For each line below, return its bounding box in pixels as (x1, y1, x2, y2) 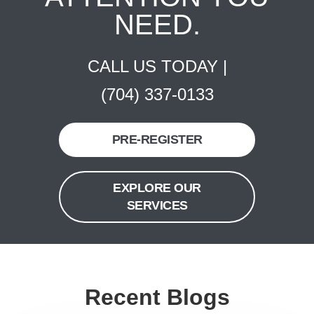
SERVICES (126, 198, 188, 213)
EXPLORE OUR (113, 181, 201, 196)
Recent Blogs (84, 285, 230, 310)
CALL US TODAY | (87, 57, 227, 76)
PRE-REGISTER (111, 132, 203, 147)
